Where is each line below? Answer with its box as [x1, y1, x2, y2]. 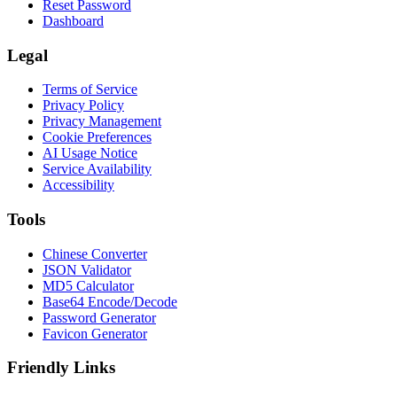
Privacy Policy [43, 97, 124, 113]
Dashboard [43, 12, 104, 28]
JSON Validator [43, 261, 131, 277]
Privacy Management [43, 113, 161, 129]
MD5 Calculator [43, 277, 134, 293]
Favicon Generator [43, 325, 147, 341]
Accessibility [43, 177, 114, 193]
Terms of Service [43, 82, 137, 97]
